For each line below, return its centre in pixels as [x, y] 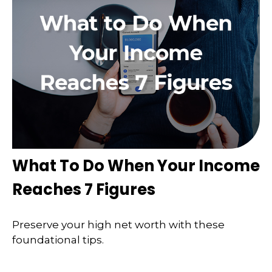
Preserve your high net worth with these [118, 224]
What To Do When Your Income [136, 166]
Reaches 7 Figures [84, 190]
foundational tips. [58, 240]
